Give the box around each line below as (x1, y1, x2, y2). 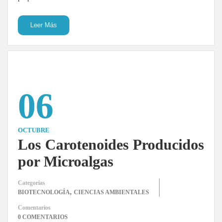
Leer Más (30, 21, 57, 29)
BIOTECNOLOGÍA (18, 189, 70, 196)
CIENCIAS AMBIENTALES (74, 189, 149, 196)
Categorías (18, 179, 45, 186)
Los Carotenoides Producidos (18, 136, 204, 153)
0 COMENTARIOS (18, 214, 68, 221)
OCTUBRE (18, 126, 50, 134)
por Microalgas (18, 153, 113, 169)
